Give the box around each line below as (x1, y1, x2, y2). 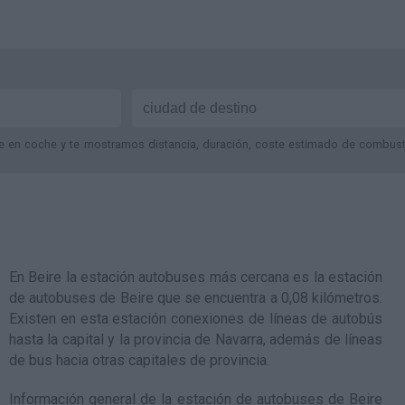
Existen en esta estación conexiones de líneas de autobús (9, 310, 382, 327)
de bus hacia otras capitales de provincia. (9, 352, 269, 369)
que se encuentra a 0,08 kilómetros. (153, 289, 383, 306)
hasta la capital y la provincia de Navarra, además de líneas (9, 331, 382, 348)
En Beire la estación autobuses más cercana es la (9, 268, 328, 286)
